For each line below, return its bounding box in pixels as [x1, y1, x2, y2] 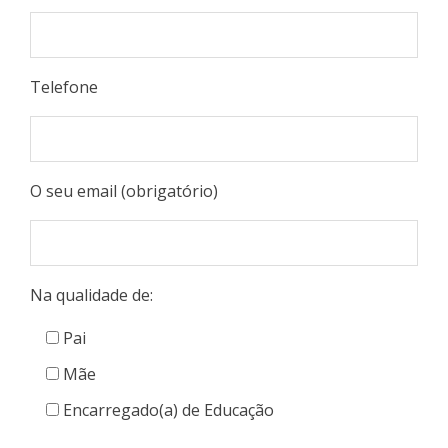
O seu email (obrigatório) [30, 180, 218, 202]
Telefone [30, 76, 98, 98]
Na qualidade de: [30, 284, 153, 306]
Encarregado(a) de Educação [63, 399, 274, 421]
